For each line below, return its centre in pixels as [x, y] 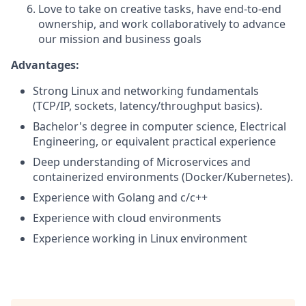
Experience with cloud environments [127, 218]
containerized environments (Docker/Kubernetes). [163, 177]
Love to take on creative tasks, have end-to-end [160, 9]
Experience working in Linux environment [140, 238]
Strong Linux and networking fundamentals [146, 91]
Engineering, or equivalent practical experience [154, 141]
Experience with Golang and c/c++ [120, 197]
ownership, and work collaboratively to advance [162, 24]
